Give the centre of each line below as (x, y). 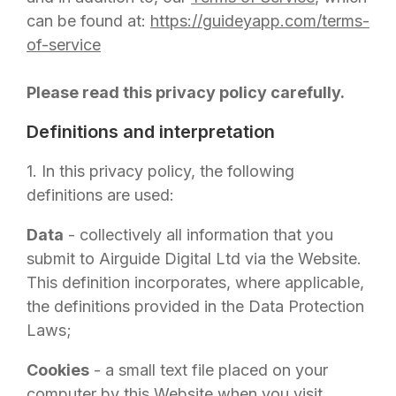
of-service (64, 45)
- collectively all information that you (198, 235)
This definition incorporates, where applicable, (195, 282)
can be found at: (86, 21)
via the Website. (301, 259)
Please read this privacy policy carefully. (186, 92)
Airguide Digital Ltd (170, 259)
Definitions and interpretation (151, 132)
